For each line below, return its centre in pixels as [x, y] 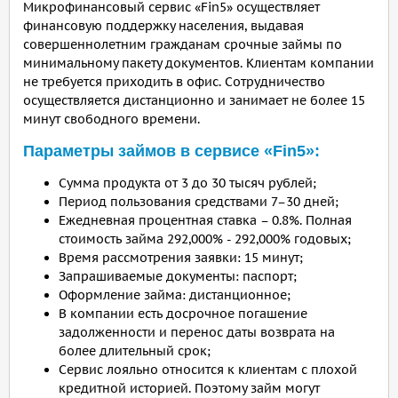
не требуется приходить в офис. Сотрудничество [174, 82]
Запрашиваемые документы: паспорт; [178, 276]
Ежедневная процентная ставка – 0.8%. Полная [205, 220]
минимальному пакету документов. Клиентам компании [199, 63]
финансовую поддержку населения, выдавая [163, 26]
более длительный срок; [135, 351]
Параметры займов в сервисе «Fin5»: [171, 151]
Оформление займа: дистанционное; [175, 295]
